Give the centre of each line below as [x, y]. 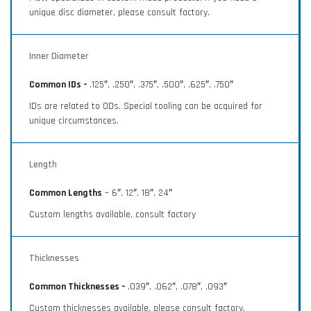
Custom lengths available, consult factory [112, 214]
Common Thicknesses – [78, 286]
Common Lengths [66, 193]
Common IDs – [59, 84]
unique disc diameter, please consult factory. [119, 12]
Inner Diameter [59, 56]
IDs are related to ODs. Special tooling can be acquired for [146, 106]
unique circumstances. [74, 120]
